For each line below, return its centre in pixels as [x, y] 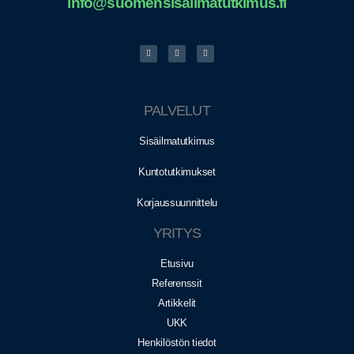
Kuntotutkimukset [177, 171]
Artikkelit [177, 303]
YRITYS [177, 233]
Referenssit [177, 283]
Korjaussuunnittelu [177, 202]
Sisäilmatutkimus [177, 141]
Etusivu [177, 263]
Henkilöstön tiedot [177, 342]
